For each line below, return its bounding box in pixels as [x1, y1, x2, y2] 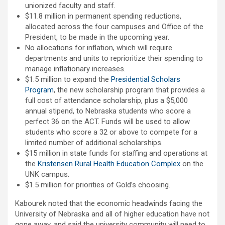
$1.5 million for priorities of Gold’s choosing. [25, 180, 170, 190]
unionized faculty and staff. [25, 1, 116, 11]
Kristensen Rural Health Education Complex [38, 159, 180, 169]
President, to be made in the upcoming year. [25, 33, 169, 42]
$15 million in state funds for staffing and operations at [25, 149, 207, 158]
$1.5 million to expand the [25, 75, 111, 84]
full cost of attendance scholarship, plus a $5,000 [25, 96, 188, 105]
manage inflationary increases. [25, 64, 126, 74]
